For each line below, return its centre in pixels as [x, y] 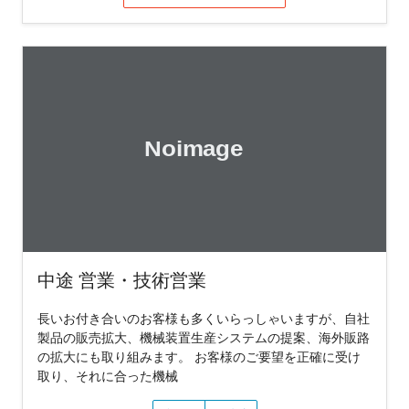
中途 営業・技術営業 [122, 279]
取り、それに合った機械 [108, 375]
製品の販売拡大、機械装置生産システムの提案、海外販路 [204, 337]
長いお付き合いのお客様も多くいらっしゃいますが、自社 [204, 318]
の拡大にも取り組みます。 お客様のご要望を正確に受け [199, 356]
